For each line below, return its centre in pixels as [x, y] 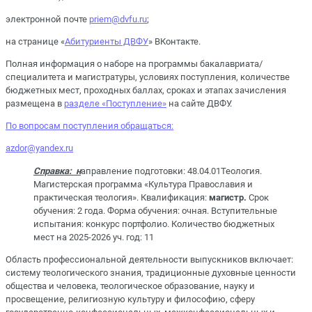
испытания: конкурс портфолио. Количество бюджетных [154, 224]
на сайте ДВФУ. [199, 104]
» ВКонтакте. [174, 41]
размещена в [35, 104]
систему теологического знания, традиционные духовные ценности [151, 272]
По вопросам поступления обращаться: [89, 126]
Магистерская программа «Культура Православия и [143, 184]
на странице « [35, 41]
